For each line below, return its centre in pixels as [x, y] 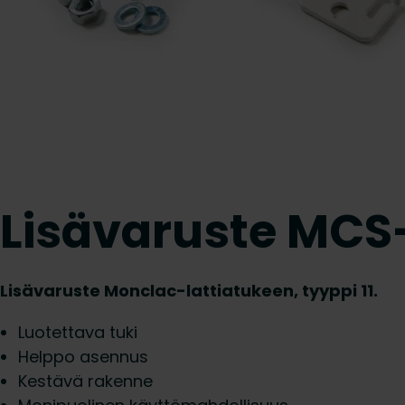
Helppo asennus [83, 357]
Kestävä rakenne [85, 381]
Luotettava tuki [78, 332]
